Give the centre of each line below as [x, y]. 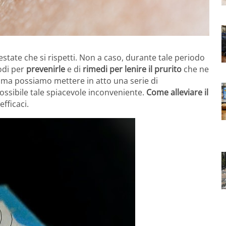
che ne [195, 69]
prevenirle [46, 69]
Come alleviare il [177, 92]
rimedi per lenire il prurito [131, 69]
